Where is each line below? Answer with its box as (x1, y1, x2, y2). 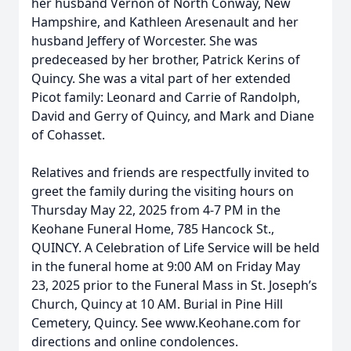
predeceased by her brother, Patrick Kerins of (31, 51, 300, 68)
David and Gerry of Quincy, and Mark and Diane (31, 107, 314, 125)
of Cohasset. (31, 126, 105, 143)
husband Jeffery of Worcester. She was (31, 32, 258, 49)
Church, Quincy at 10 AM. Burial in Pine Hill (31, 295, 283, 313)
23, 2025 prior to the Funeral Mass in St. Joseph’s (31, 277, 317, 294)
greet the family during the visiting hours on (31, 183, 294, 200)
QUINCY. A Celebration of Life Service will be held (31, 239, 320, 256)
